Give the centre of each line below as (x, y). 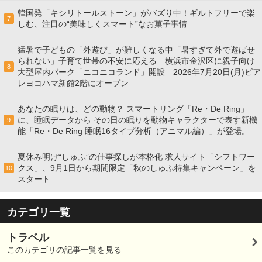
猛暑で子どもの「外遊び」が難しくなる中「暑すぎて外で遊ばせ (136, 50)
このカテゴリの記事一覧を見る (64, 250)
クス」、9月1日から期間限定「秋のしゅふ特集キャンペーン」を (137, 168)
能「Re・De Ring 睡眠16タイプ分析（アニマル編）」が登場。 (134, 131)
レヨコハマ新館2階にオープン (73, 83)
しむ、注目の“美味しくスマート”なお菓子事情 (102, 24)
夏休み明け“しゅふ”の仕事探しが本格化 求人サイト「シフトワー (136, 157)
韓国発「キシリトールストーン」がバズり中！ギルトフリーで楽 (136, 13)
